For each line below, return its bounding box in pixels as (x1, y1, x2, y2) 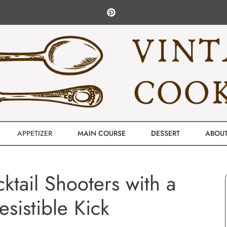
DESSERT (151, 128, 180, 138)
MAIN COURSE (78, 128, 126, 138)
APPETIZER (17, 128, 52, 138)
